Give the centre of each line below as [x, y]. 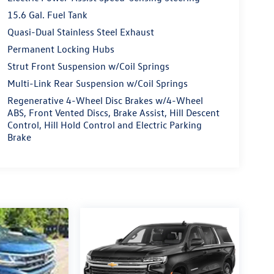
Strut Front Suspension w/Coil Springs [88, 66]
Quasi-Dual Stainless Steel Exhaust [80, 32]
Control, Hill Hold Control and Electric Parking [104, 125]
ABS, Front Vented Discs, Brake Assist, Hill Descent [113, 113]
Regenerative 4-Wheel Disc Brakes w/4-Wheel [105, 101]
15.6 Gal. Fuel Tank [47, 15]
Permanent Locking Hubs [61, 49]
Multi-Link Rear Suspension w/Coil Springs [97, 83]
